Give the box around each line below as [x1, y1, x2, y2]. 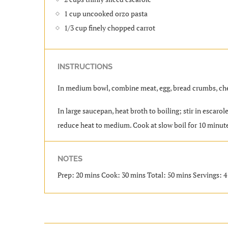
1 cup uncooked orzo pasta [64, 8, 148, 18]
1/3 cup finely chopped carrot [64, 22, 155, 33]
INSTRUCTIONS [58, 62, 112, 71]
